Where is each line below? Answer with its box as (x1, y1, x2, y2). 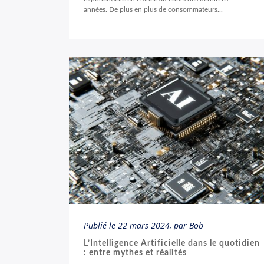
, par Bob (170, 220, 203, 231)
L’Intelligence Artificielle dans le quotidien (84, 239, 260, 247)
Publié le (84, 220, 118, 231)
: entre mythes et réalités (84, 249, 187, 257)
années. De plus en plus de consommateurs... (84, 6, 223, 13)
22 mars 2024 (118, 220, 170, 231)
